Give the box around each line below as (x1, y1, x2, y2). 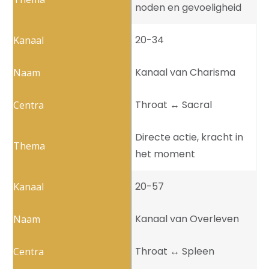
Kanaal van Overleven (135, 212, 239, 226)
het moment (135, 147, 195, 162)
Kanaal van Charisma (135, 65, 235, 80)
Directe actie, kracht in (135, 130, 243, 145)
